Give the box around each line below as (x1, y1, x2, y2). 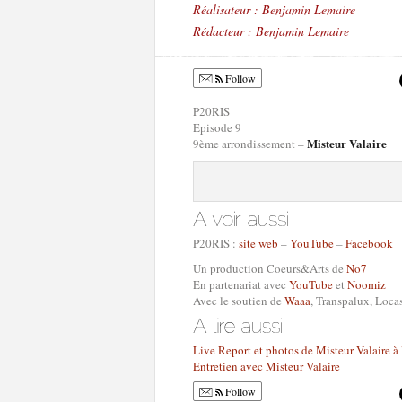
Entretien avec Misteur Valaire (193, 358, 340, 374)
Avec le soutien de (193, 293, 284, 309)
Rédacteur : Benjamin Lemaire (193, 22, 349, 39)
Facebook (345, 235, 393, 251)
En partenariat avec (193, 276, 289, 293)
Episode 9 (193, 119, 241, 135)
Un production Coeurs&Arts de (193, 260, 346, 276)
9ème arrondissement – (193, 135, 307, 152)
